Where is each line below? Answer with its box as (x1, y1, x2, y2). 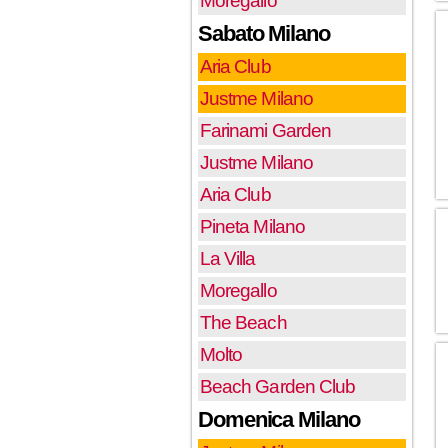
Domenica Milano (198, 406, 360, 432)
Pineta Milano (200, 215, 305, 237)
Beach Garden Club (200, 375, 356, 397)
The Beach (200, 311, 287, 333)
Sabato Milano (198, 20, 330, 46)
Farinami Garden (200, 119, 331, 141)
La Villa (200, 247, 256, 269)
